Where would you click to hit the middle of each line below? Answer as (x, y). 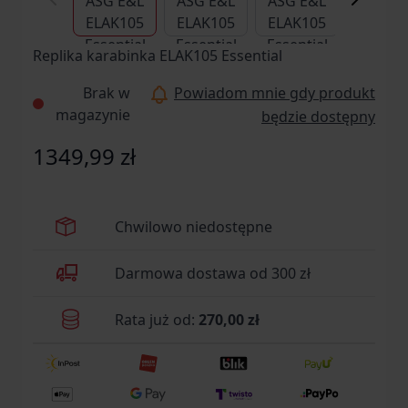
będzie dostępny (318, 116)
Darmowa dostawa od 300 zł (213, 273)
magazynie (92, 115)
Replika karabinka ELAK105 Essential (158, 56)
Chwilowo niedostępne (194, 226)
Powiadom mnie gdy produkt (275, 93)
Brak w (106, 93)
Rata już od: (157, 319)
